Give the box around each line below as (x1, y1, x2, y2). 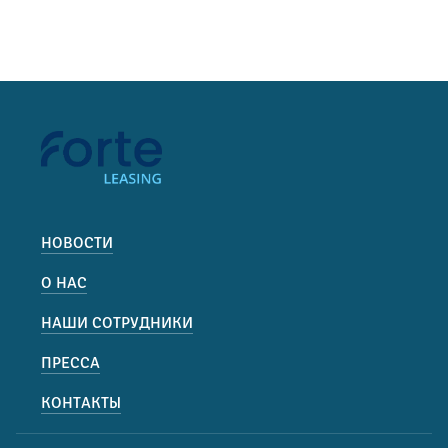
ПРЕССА (41, 353, 100, 374)
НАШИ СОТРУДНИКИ (41, 313, 193, 334)
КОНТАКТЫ (41, 393, 121, 414)
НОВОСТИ (41, 233, 113, 254)
